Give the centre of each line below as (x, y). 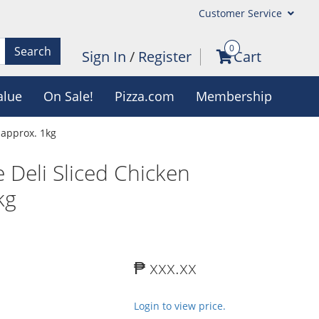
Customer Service (241, 13)
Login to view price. (180, 306)
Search (32, 51)
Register (164, 57)
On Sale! (68, 96)
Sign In (105, 57)
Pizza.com (144, 96)
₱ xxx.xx (165, 267)
